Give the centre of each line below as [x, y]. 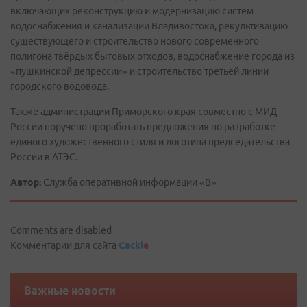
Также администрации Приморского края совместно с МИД [144, 112]
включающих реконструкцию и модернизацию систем [132, 11]
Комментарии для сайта [64, 245]
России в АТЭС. [44, 157]
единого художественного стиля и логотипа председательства [150, 142]
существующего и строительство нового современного [135, 41]
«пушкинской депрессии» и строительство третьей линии [139, 71]
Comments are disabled [61, 230]
